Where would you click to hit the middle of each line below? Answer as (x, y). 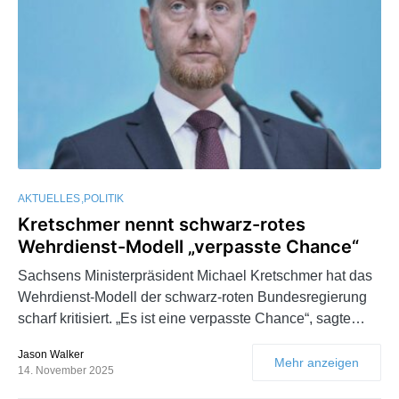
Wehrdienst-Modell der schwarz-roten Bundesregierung (192, 297)
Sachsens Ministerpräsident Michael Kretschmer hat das (195, 276)
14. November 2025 (66, 371)
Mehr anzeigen (317, 363)
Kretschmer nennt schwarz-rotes (162, 225)
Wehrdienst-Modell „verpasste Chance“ (188, 247)
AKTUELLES (49, 199)
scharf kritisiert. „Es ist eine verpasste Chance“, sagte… (191, 319)
